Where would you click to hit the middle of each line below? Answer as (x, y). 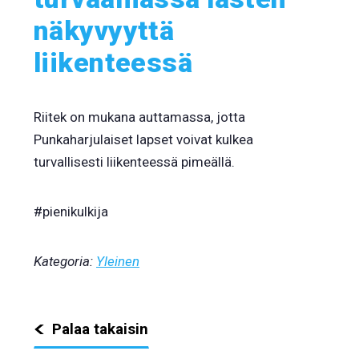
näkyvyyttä (104, 30)
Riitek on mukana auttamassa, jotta (139, 117)
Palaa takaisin (100, 329)
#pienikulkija (71, 212)
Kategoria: (65, 261)
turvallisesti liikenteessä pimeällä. (134, 162)
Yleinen (118, 261)
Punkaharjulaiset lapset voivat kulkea (143, 139)
